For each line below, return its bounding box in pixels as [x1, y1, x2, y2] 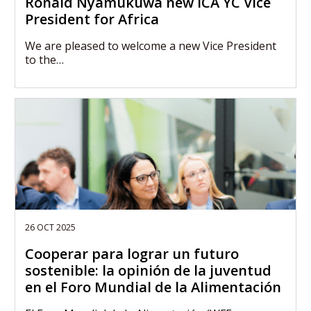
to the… [25, 52, 64, 67]
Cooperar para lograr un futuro [25, 244, 239, 263]
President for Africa [25, 10, 159, 28]
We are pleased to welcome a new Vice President [25, 38, 276, 53]
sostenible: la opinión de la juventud [25, 261, 271, 280]
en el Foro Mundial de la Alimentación [25, 278, 281, 296]
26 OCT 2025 [25, 221, 76, 233]
